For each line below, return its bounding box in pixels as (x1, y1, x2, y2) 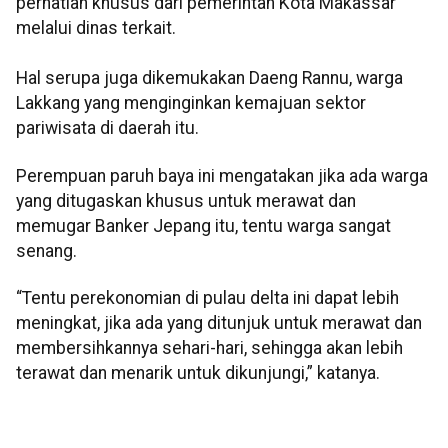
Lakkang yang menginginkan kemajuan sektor (16, 93, 366, 114)
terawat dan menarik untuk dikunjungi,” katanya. (16, 363, 380, 384)
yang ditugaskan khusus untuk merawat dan (16, 190, 356, 211)
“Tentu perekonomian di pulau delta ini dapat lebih (16, 288, 399, 309)
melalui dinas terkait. (16, 18, 176, 39)
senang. (16, 240, 77, 261)
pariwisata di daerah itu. (16, 118, 199, 139)
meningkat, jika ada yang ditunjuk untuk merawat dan (16, 313, 422, 334)
